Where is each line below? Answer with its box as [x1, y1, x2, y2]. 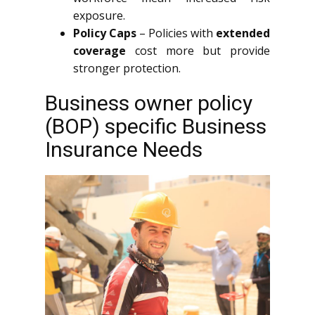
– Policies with [136, 25, 216, 41]
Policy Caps [73, 25, 136, 41]
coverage [73, 43, 126, 58]
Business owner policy [45, 91, 252, 115]
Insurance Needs [45, 137, 202, 162]
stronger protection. [73, 60, 181, 76]
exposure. [73, 8, 125, 23]
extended [216, 25, 270, 41]
